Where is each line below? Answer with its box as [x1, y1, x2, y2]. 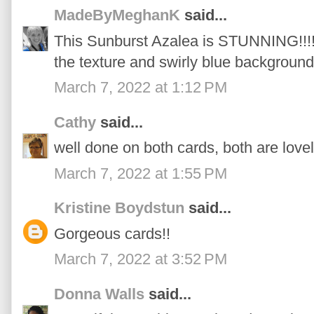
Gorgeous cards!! [54, 224, 170, 243]
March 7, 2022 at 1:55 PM [54, 164, 227, 182]
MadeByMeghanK [54, 6, 180, 25]
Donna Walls [54, 285, 144, 303]
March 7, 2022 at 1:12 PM [54, 78, 227, 97]
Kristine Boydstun [54, 199, 184, 217]
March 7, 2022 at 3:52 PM [54, 250, 227, 268]
